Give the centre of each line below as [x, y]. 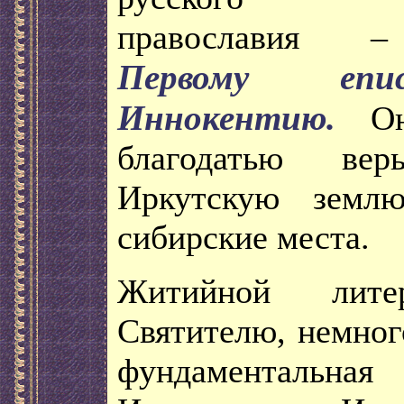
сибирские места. [243, 237]
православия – [252, 37]
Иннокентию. [226, 118]
